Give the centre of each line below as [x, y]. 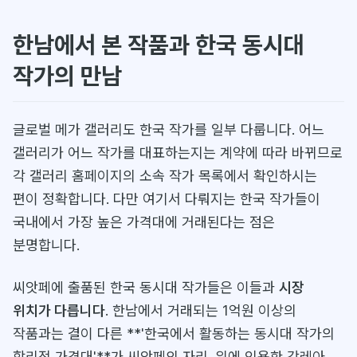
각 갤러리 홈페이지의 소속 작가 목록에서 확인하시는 [165, 175]
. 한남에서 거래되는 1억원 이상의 [201, 310]
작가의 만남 [67, 75]
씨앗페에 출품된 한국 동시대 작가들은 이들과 [146, 287]
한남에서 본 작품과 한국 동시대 [159, 44]
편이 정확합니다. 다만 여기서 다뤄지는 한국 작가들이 [167, 198]
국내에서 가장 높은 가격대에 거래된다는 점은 [144, 222]
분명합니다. [46, 245]
